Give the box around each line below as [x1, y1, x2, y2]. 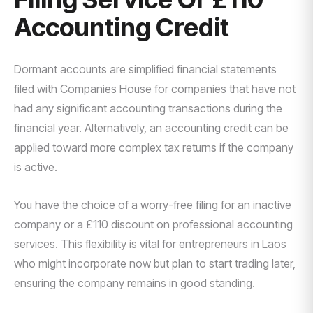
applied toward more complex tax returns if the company [14, 140, 293, 154]
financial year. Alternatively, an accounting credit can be [14, 121, 289, 135]
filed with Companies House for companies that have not [14, 82, 296, 96]
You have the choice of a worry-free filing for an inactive [14, 198, 291, 212]
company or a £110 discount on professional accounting [14, 217, 293, 231]
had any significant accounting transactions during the [14, 101, 282, 115]
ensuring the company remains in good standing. [14, 276, 255, 290]
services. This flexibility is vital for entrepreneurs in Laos [14, 237, 286, 251]
